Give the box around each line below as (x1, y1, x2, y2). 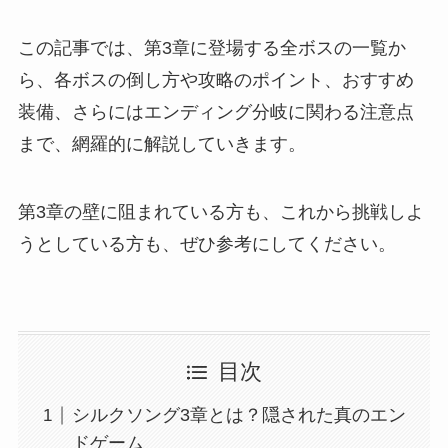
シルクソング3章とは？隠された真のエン (71, 405, 406, 426)
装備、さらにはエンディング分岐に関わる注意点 (17, 101, 414, 122)
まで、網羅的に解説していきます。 (17, 133, 306, 154)
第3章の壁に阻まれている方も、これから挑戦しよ (17, 201, 424, 222)
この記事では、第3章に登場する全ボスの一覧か (17, 37, 406, 58)
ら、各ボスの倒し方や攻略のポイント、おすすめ (17, 69, 414, 90)
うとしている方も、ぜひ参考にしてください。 (17, 233, 396, 254)
